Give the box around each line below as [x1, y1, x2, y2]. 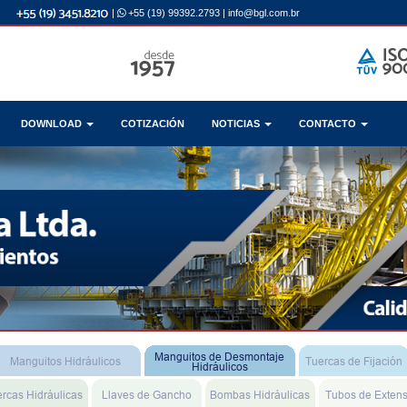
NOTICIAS [212, 117, 263, 129]
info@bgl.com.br [228, 6, 300, 18]
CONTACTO [299, 117, 359, 129]
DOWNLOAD [21, 117, 84, 129]
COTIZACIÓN [121, 117, 184, 129]
